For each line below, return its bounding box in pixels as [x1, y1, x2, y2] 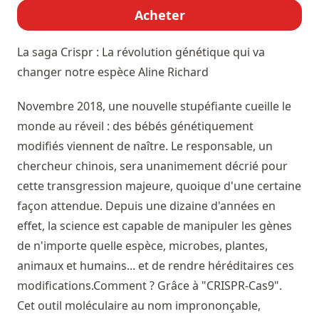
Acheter [134, 6, 185, 23]
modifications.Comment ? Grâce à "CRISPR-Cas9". [17, 277, 282, 293]
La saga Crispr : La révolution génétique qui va [17, 43, 265, 60]
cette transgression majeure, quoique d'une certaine [17, 177, 301, 194]
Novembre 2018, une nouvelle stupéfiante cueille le [17, 98, 291, 114]
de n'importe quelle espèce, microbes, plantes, [17, 237, 268, 253]
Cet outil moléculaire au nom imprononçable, [17, 297, 261, 313]
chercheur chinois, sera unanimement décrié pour [17, 157, 288, 174]
